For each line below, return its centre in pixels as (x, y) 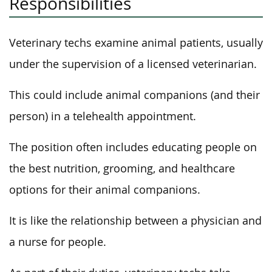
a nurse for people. (58, 242)
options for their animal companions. (105, 190)
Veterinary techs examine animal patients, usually (136, 43)
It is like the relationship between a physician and (135, 221)
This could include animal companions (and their (134, 95)
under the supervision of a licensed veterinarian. (133, 64)
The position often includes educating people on (133, 147)
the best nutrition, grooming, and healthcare (122, 168)
